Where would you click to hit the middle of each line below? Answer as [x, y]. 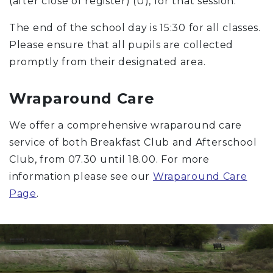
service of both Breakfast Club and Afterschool [133, 142]
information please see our [81, 176]
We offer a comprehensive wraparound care [126, 125]
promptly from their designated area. [108, 62]
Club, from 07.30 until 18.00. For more [109, 159]
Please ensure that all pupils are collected [122, 45]
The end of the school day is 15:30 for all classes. [135, 28]
